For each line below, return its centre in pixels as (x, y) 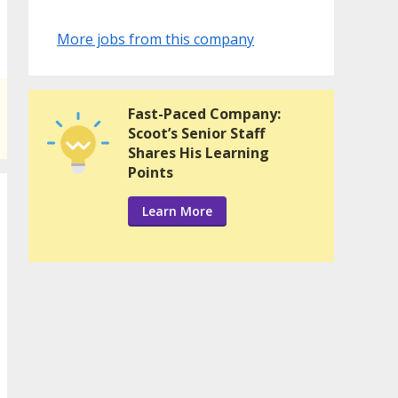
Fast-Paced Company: (204, 114)
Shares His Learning (199, 153)
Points (151, 173)
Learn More (177, 211)
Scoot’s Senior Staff (196, 134)
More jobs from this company (155, 40)
